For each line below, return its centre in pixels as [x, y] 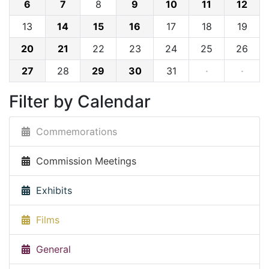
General [50, 249]
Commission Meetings [83, 161]
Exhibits [51, 191]
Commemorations [74, 132]
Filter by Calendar [80, 102]
